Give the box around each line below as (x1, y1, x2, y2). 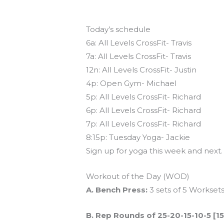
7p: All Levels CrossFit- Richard (86, 118, 201, 128)
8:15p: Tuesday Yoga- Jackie (86, 132, 190, 142)
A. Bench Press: (86, 184, 148, 194)
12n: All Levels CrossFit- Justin (86, 64, 197, 74)
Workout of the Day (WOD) (86, 171, 190, 181)
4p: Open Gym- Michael (86, 78, 177, 88)
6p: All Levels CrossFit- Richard (86, 105, 201, 115)
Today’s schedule (86, 24, 151, 34)
